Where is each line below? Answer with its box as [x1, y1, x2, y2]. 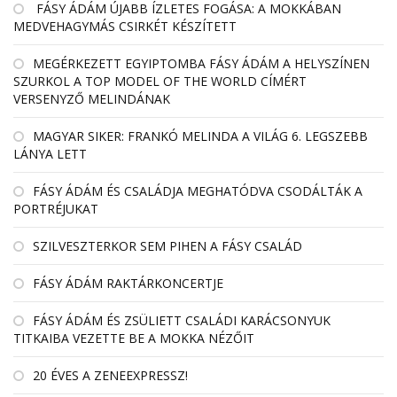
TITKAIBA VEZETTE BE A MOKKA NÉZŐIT [13, 329, 254, 346]
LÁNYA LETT [13, 144, 87, 162]
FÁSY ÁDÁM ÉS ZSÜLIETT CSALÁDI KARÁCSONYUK [33, 311, 331, 329]
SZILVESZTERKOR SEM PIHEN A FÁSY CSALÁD [33, 237, 302, 254]
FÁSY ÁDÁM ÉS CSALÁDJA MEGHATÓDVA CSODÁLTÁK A [33, 182, 362, 199]
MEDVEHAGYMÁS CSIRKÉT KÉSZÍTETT [13, 17, 237, 35]
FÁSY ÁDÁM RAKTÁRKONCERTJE [33, 274, 223, 292]
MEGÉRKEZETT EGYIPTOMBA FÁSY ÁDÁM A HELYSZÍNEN [33, 54, 370, 72]
